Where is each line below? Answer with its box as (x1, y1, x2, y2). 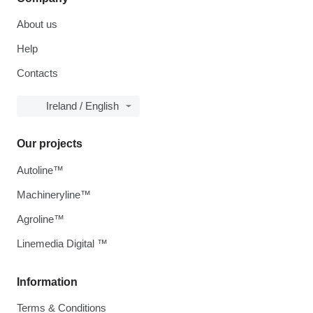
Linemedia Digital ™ (17, 238, 108, 250)
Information (17, 276, 78, 289)
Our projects (17, 138, 82, 150)
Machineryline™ (17, 189, 91, 201)
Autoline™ (17, 164, 64, 177)
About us (17, 18, 57, 31)
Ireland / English (46, 100, 119, 112)
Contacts (17, 67, 58, 80)
